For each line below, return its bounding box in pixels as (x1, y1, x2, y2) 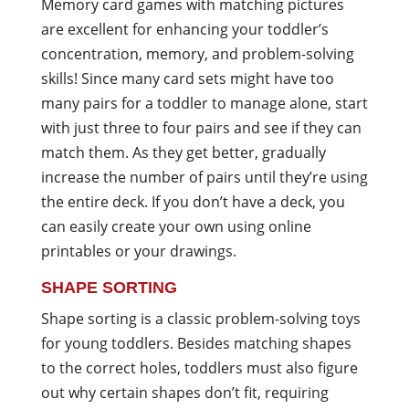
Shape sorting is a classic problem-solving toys (40, 309, 361, 329)
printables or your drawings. (40, 241, 236, 261)
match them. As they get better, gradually (40, 142, 326, 163)
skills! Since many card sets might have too (40, 68, 334, 89)
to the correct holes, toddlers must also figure (40, 358, 358, 378)
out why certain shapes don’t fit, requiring (40, 383, 329, 403)
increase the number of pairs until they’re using (40, 167, 368, 187)
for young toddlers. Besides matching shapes (40, 333, 351, 353)
